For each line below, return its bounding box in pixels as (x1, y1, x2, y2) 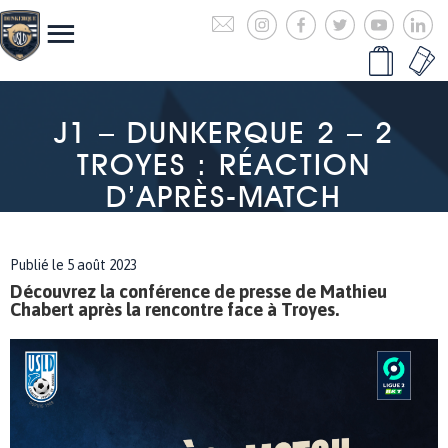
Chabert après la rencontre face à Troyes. (10, 299, 339, 320)
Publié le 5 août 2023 (10, 257, 137, 273)
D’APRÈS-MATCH (106, 178, 342, 214)
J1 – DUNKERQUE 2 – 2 (54, 114, 394, 150)
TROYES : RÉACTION (77, 146, 371, 182)
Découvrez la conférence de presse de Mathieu (10, 281, 387, 302)
